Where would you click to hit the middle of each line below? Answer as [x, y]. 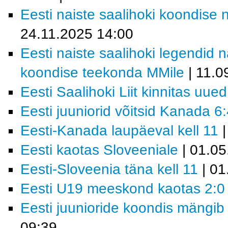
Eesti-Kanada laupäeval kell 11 [119, 131]
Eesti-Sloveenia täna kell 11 [109, 169]
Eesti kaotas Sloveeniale [99, 150]
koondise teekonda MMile [102, 73]
